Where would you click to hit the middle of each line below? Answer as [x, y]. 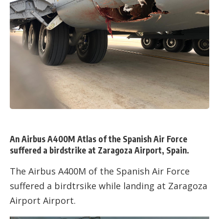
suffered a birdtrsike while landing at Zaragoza [109, 186]
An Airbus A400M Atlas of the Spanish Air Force [99, 139]
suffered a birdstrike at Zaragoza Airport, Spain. [99, 150]
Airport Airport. [43, 201]
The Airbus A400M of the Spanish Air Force [100, 171]
